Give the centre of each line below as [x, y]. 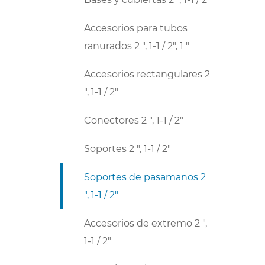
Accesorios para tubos [136, 28]
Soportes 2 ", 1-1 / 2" [127, 148]
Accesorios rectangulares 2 [147, 74]
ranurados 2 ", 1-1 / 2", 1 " [137, 45]
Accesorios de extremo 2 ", [146, 223]
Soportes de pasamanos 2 [145, 177]
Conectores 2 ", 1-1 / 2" [134, 120]
